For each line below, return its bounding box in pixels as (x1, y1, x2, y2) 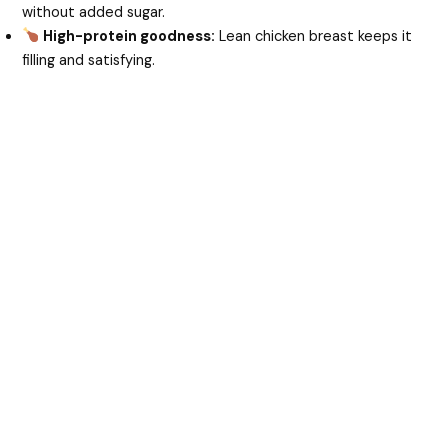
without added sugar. (22, 2, 166, 22)
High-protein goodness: (43, 26, 216, 46)
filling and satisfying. (22, 50, 156, 70)
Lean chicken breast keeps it (215, 26, 413, 46)
